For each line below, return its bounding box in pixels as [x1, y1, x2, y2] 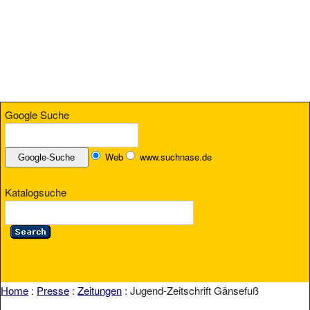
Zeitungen [77, 282, 122, 298]
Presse [37, 282, 69, 298]
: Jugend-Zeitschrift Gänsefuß [122, 282, 259, 298]
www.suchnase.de [139, 149, 212, 163]
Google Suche [5, 107, 69, 122]
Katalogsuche [5, 185, 66, 200]
